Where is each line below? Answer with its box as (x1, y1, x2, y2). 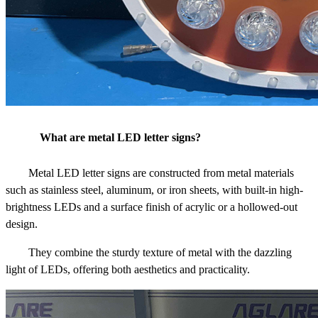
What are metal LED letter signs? (40, 131, 201, 144)
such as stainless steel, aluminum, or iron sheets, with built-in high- (6, 184, 303, 197)
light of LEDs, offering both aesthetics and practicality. (6, 263, 250, 276)
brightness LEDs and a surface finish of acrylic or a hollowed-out (6, 201, 297, 214)
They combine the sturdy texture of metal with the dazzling (28, 246, 292, 259)
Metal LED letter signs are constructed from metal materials (28, 167, 294, 180)
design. (6, 218, 38, 231)
